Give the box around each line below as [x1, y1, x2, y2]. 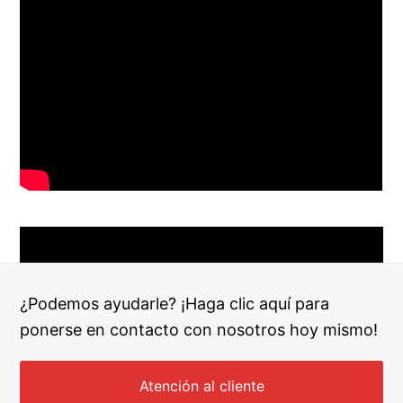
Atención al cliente [139, 376, 264, 395]
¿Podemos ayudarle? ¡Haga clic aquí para [20, 293, 330, 313]
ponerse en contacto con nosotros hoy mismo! [20, 319, 379, 339]
